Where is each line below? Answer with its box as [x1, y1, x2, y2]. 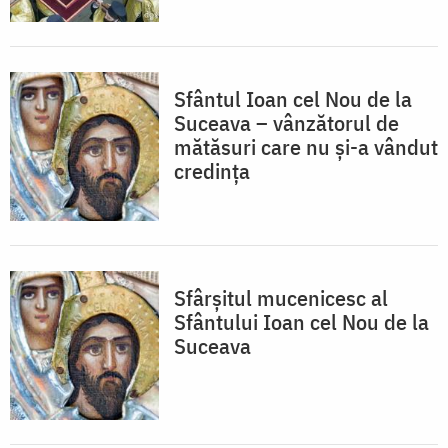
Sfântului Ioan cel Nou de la [174, 307, 429, 337]
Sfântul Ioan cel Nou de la [174, 84, 412, 114]
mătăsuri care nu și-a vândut [174, 132, 438, 162]
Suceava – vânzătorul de [174, 108, 399, 138]
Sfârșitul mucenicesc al [174, 283, 388, 313]
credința [174, 156, 250, 186]
